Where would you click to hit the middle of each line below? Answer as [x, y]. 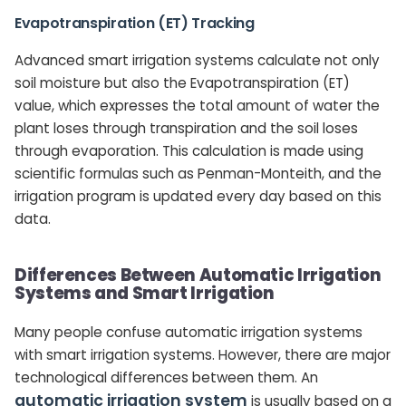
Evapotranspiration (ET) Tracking [135, 24]
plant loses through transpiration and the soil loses [186, 129]
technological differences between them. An [166, 378]
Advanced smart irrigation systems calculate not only [197, 61]
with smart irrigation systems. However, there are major [203, 355]
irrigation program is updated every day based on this [198, 197]
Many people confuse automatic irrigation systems [188, 333]
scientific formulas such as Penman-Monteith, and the [198, 174]
